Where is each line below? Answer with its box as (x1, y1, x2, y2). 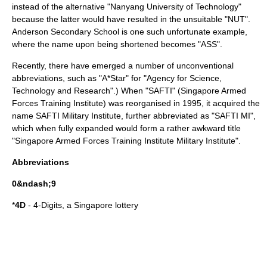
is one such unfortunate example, (119, 27, 247, 36)
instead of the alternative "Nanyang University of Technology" (12, 2, 241, 11)
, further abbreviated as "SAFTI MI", (121, 111, 256, 120)
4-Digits (33, 200, 62, 210)
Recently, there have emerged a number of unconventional (12, 61, 234, 70)
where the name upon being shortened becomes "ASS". (12, 39, 222, 49)
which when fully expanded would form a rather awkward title (12, 123, 241, 133)
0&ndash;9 (12, 179, 56, 188)
